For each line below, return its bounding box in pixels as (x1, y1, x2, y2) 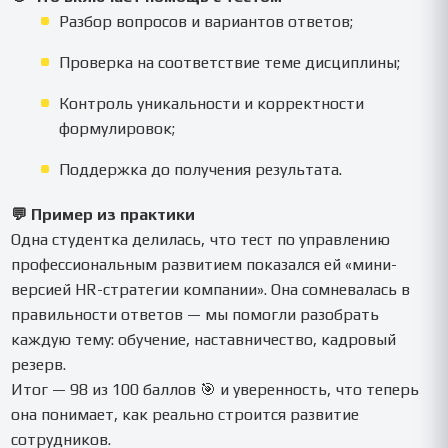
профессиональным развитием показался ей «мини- (11, 254, 398, 274)
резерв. (11, 354, 67, 374)
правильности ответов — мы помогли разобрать (11, 304, 380, 324)
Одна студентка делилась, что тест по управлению (11, 229, 391, 249)
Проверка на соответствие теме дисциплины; (59, 52, 401, 72)
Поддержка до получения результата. (59, 159, 343, 179)
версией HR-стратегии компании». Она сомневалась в (11, 279, 411, 299)
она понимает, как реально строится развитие (11, 404, 360, 424)
